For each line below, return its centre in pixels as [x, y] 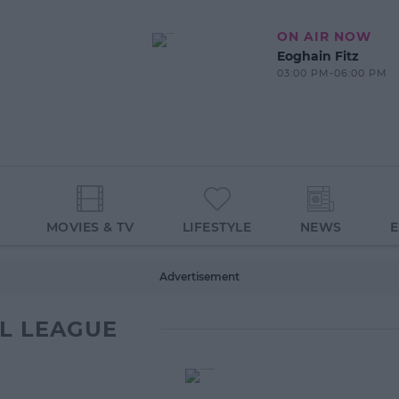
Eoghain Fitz [318, 56]
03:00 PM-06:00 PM [332, 73]
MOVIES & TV [90, 228]
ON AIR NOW [324, 37]
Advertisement [199, 277]
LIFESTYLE [217, 228]
